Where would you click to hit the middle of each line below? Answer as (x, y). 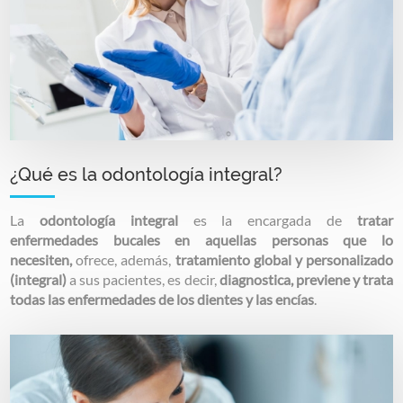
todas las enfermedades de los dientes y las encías (162, 300)
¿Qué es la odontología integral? (149, 175)
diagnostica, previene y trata (306, 280)
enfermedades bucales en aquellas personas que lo (201, 240)
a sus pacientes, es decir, (143, 280)
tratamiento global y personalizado (284, 260)
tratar (375, 220)
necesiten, (43, 260)
